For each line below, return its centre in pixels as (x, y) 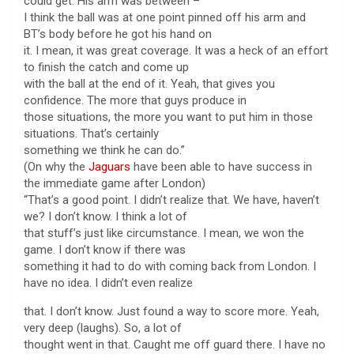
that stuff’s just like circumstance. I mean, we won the (164, 233)
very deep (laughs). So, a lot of (103, 328)
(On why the (56, 166)
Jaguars (109, 166)
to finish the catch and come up (106, 67)
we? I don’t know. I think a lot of (105, 216)
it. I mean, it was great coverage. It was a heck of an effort (176, 50)
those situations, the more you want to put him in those (168, 117)
